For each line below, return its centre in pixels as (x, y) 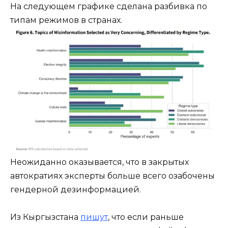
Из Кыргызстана (45, 217)
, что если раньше (146, 217)
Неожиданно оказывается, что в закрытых (99, 162)
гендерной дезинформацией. (76, 190)
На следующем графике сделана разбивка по (109, 6)
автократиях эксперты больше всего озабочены (112, 176)
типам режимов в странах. (66, 20)
